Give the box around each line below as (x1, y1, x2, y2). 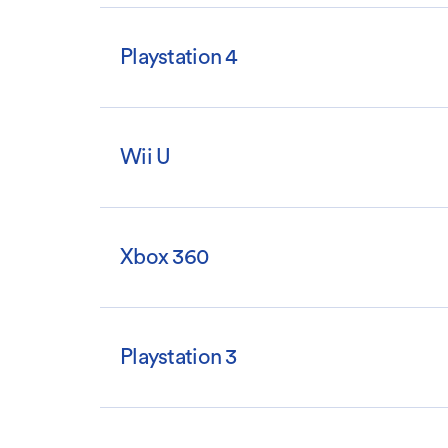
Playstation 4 (120, 46, 238, 69)
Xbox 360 (120, 246, 209, 269)
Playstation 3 (120, 346, 237, 369)
